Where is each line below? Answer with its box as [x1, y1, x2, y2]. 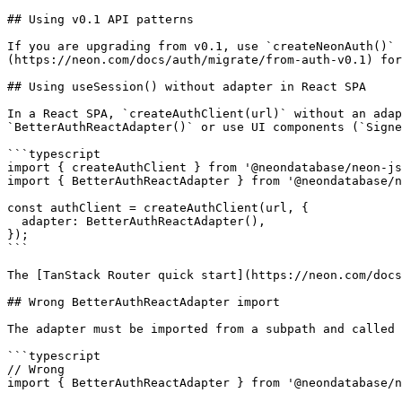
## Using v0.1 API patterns [7, 13, 194, 26]
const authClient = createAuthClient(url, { [7, 201, 309, 214]
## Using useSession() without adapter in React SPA [7, 80, 366, 93]
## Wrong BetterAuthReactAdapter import [7, 295, 280, 309]
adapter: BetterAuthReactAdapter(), [7, 214, 22, 228]
